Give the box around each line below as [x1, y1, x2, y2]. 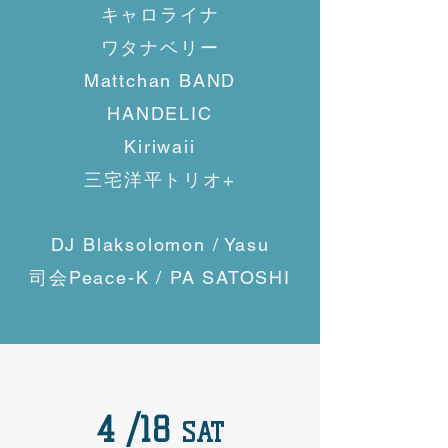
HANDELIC [107, 103, 213, 124]
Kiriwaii [124, 136, 196, 157]
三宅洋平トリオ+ [84, 169, 236, 190]
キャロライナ [100, 4, 220, 25]
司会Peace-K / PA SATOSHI [29, 267, 291, 288]
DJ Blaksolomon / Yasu [50, 234, 270, 255]
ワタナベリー [100, 37, 220, 58]
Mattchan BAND [83, 70, 237, 91]
